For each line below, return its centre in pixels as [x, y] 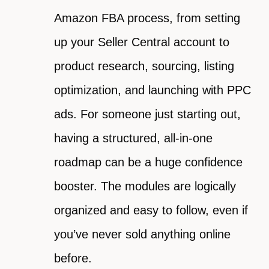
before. [73, 258]
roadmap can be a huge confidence [148, 162]
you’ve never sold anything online [142, 234]
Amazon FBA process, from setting [147, 18]
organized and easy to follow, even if [151, 210]
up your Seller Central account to [142, 42]
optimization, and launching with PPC [153, 90]
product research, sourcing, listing [144, 66]
